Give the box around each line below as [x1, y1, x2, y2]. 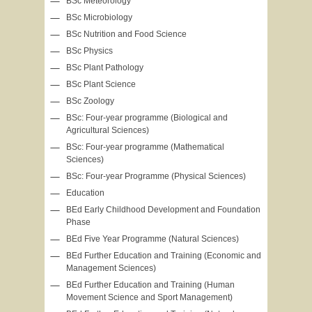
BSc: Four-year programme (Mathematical [66, 142, 224, 152]
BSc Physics [66, 46, 113, 56]
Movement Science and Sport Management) [66, 292, 233, 302]
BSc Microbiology [66, 13, 132, 22]
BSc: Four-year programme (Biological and [66, 113, 228, 123]
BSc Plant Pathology [66, 63, 143, 72]
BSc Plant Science [66, 79, 136, 89]
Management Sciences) [66, 263, 156, 273]
